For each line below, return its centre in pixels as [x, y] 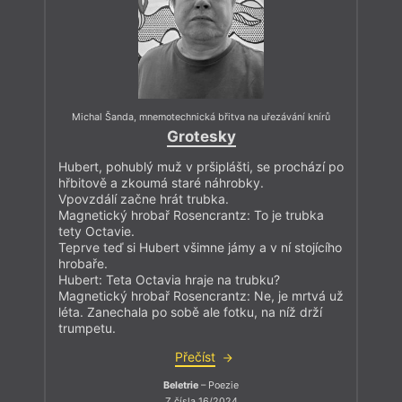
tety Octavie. [96, 232]
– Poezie [218, 386]
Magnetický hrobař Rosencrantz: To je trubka [191, 215]
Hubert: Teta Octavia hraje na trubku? [169, 280]
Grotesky [201, 137]
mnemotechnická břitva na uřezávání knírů [235, 117]
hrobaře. [83, 264]
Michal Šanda [103, 117]
